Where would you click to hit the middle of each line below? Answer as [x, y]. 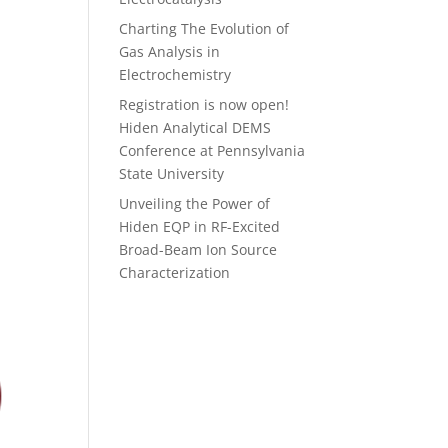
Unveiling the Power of [195, 203]
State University [172, 173]
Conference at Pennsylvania [212, 150]
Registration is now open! [204, 104]
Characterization [175, 272]
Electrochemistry [175, 74]
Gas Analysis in [170, 51]
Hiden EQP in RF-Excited [200, 226]
